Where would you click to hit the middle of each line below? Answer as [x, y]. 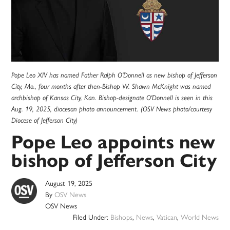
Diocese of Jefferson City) [45, 120]
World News [199, 217]
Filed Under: [91, 217]
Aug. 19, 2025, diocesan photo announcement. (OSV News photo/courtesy [112, 109]
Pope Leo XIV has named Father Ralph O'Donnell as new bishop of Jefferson [114, 75]
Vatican [167, 217]
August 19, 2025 [69, 183]
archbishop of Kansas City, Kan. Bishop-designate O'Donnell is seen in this [112, 97]
